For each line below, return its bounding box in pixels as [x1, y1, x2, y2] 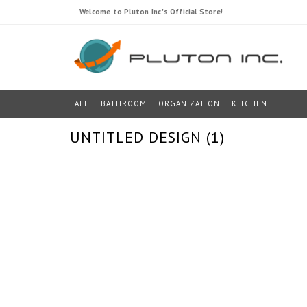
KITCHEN [232, 99, 267, 108]
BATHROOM [101, 99, 147, 108]
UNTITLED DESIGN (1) [70, 127, 225, 147]
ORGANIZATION [158, 99, 220, 108]
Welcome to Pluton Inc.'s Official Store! [79, 7, 223, 16]
